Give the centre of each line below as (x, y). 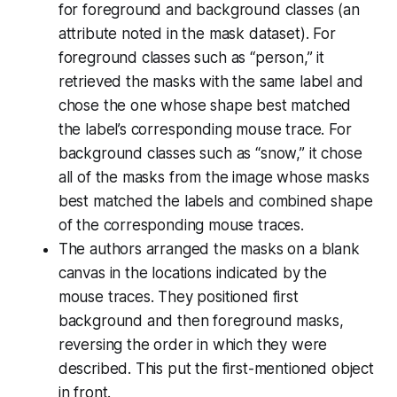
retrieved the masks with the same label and (210, 82)
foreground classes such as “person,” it (191, 58)
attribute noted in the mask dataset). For (197, 34)
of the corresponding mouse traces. (181, 226)
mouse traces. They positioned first (178, 297)
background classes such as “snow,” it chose (210, 154)
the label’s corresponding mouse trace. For (205, 130)
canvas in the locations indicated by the (192, 273)
